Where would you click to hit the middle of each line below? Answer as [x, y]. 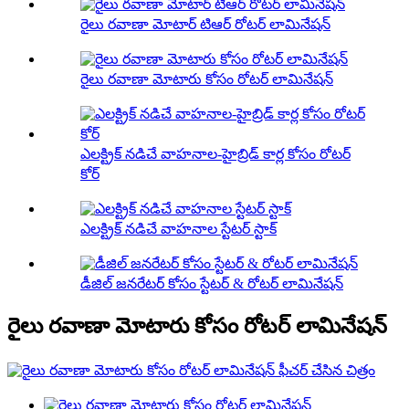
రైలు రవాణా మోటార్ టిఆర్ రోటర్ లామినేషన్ [205, 25]
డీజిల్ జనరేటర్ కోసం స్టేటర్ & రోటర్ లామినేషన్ [212, 284]
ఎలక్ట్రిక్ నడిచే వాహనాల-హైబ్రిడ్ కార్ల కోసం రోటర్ [215, 154]
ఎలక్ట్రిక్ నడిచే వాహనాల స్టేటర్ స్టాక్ [178, 229]
